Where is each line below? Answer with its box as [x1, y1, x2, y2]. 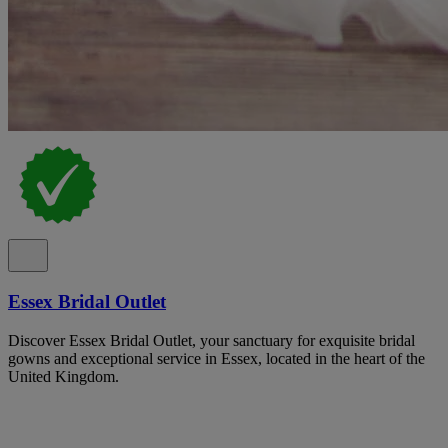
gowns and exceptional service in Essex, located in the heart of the [8, 349, 425, 367]
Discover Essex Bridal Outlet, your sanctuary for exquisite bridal [8, 331, 415, 349]
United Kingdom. [8, 367, 119, 385]
